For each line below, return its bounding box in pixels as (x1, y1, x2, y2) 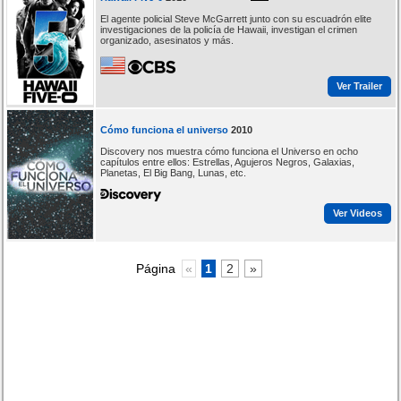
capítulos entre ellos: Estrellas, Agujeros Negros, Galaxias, (99, 156, 354, 167)
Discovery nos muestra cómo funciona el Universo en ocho (99, 145, 358, 157)
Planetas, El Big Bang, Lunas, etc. (99, 166, 246, 178)
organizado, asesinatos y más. (99, 34, 234, 46)
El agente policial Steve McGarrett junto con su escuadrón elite (99, 13, 371, 24)
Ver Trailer (336, 81, 382, 92)
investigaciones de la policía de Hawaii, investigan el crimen (99, 23, 357, 35)
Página (136, 260, 179, 276)
